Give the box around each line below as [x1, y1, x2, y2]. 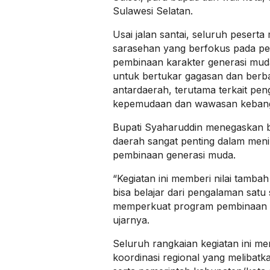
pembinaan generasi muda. [113, 149, 236, 162]
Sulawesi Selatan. [113, 5, 193, 17]
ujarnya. [113, 214, 149, 227]
